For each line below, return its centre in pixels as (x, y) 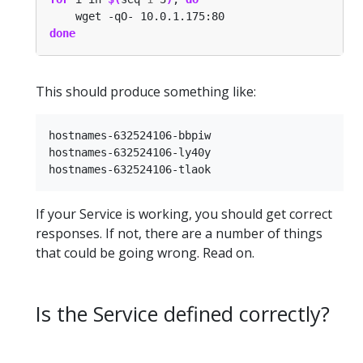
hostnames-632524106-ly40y (130, 153)
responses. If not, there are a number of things (179, 234)
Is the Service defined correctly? (183, 314)
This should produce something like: (146, 92)
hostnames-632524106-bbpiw (130, 136)
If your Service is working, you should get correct (184, 214)
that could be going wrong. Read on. (145, 253)
